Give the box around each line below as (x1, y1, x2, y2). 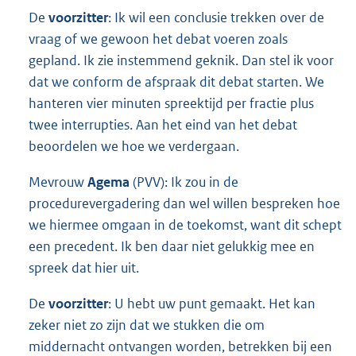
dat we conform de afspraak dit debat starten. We (29, 72, 324, 91)
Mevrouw (29, 173, 87, 191)
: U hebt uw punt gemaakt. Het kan (108, 295, 315, 313)
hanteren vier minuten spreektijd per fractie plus (29, 94, 314, 112)
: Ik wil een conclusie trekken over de (108, 8, 324, 26)
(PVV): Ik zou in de (133, 173, 238, 191)
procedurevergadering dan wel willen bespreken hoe (29, 195, 340, 212)
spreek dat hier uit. (29, 259, 139, 277)
